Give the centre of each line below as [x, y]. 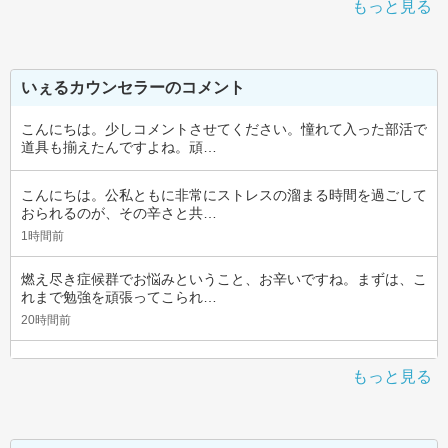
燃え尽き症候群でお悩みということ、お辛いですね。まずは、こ [224, 279]
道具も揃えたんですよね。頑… [119, 147]
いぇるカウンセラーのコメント [133, 87]
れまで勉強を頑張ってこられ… [119, 297]
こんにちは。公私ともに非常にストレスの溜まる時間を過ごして [224, 195]
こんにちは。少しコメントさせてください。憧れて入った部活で [224, 129]
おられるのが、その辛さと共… [119, 213]
